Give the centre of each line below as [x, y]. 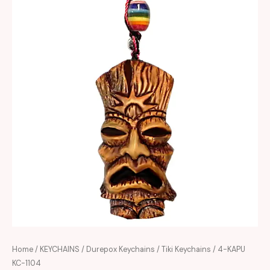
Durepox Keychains [121, 250]
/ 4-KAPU [228, 250]
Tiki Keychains [186, 250]
